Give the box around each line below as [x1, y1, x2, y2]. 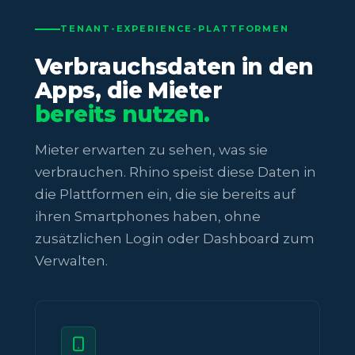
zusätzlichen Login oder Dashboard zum [35, 231, 315, 247]
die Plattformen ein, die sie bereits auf [35, 186, 296, 203]
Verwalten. [35, 253, 108, 269]
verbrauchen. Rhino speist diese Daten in [35, 164, 316, 181]
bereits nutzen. [35, 101, 210, 128]
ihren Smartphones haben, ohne [35, 208, 261, 225]
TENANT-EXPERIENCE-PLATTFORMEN [60, 23, 290, 35]
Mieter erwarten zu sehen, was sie [35, 142, 268, 158]
